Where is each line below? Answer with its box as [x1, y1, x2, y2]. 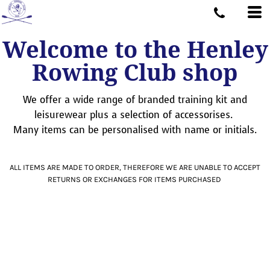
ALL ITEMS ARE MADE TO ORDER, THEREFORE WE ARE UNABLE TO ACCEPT [10, 163, 260, 172]
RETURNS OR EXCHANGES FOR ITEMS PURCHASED [47, 175, 223, 184]
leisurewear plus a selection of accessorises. [34, 108, 236, 121]
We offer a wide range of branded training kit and [23, 93, 247, 106]
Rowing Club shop [32, 60, 238, 86]
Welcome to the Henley [2, 37, 268, 63]
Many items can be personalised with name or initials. [13, 124, 257, 136]
